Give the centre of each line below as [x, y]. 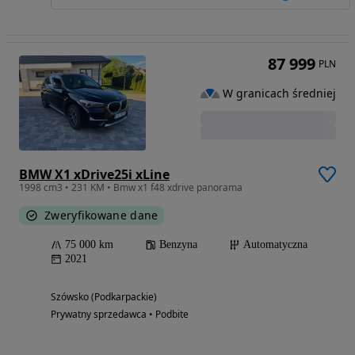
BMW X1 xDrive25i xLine [94, 175]
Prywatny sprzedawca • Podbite [120, 315]
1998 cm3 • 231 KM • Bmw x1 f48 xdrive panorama [131, 188]
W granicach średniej [279, 93]
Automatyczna [275, 245]
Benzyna [178, 245]
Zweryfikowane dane [101, 216]
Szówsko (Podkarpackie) [104, 297]
